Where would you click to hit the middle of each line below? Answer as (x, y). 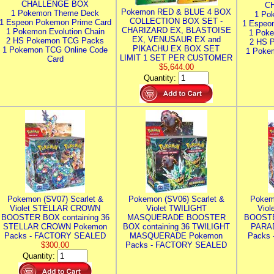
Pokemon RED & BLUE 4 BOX (176, 12)
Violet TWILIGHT (176, 208)
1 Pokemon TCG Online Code (55, 50)
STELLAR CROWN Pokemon (55, 227)
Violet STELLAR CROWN (55, 208)
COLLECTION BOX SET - (176, 21)
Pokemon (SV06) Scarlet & (176, 199)
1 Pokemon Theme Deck (55, 13)
